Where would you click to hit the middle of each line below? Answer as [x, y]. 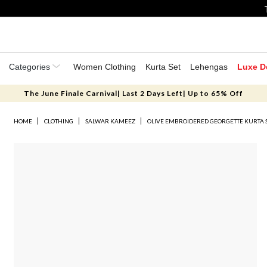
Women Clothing [105, 67]
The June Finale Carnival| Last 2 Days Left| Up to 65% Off [133, 93]
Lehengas [209, 67]
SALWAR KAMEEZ [111, 121]
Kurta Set [163, 67]
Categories [31, 67]
